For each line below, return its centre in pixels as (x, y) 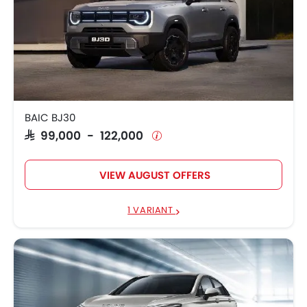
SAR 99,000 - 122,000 (87, 135)
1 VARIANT (152, 210)
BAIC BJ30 (50, 118)
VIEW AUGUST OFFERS (155, 175)
